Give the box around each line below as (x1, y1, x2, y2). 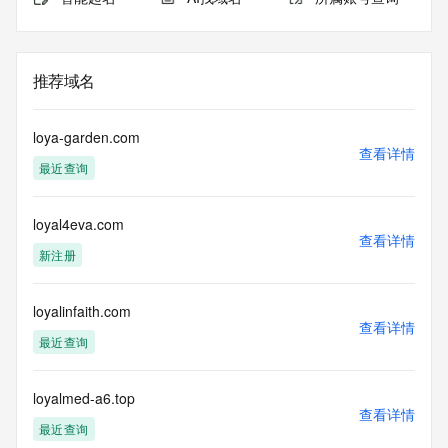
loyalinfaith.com (33, 301, 131, 321)
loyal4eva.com (33, 214, 124, 234)
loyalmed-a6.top (33, 388, 135, 408)
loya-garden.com (33, 127, 140, 147)
